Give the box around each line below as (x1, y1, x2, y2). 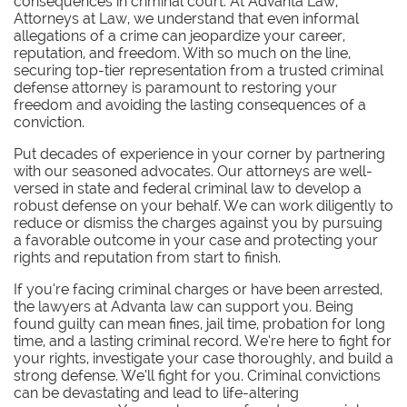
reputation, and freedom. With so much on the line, (14, 45, 351, 62)
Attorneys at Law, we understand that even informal (14, 10, 359, 27)
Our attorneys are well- (213, 163, 372, 180)
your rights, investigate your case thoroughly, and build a (14, 350, 393, 367)
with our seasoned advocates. (14, 163, 213, 180)
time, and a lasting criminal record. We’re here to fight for (14, 333, 392, 350)
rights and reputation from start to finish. (14, 249, 284, 266)
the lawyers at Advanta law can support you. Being (14, 298, 353, 315)
